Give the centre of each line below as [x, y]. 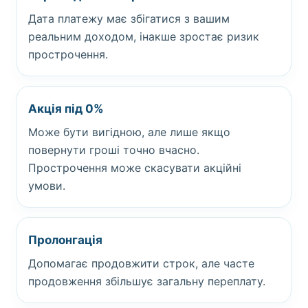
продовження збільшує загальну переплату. [147, 281]
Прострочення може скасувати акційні [135, 168]
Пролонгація [65, 240]
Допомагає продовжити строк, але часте [141, 263]
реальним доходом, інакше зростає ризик [144, 36]
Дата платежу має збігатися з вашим [129, 19]
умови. [47, 186]
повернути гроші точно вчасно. [114, 150]
